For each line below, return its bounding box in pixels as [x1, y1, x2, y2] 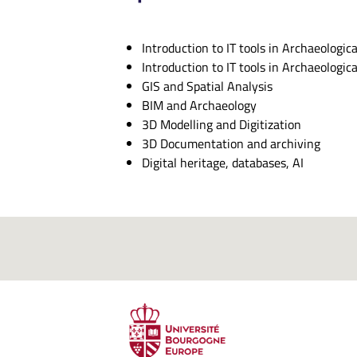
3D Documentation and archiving [142, 134, 320, 153]
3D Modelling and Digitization [142, 115, 301, 134]
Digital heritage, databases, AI [142, 153, 304, 172]
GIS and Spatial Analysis [142, 76, 273, 96]
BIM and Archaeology [142, 96, 257, 115]
